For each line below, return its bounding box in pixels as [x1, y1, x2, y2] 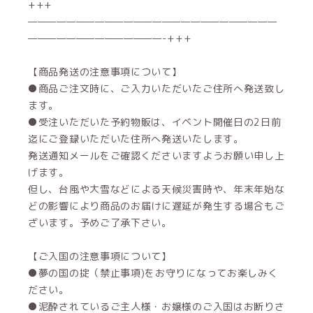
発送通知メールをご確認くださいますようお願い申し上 [28, 149, 285, 162]
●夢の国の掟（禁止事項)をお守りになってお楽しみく [28, 266, 279, 279]
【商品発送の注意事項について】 [28, 65, 182, 78]
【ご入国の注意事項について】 [28, 249, 172, 263]
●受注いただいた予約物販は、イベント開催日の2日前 [28, 115, 282, 129]
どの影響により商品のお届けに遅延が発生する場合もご [28, 199, 285, 212]
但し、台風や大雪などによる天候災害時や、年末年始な [28, 182, 285, 196]
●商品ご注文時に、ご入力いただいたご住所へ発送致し [28, 82, 285, 95]
